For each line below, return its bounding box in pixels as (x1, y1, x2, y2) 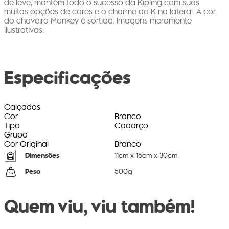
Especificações (4, 63, 131, 91)
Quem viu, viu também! (4, 193, 195, 220)
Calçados (4, 101, 40, 114)
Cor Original (4, 138, 49, 151)
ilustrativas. (4, 24, 44, 37)
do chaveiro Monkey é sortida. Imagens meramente (4, 14, 192, 28)
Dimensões (25, 150, 59, 161)
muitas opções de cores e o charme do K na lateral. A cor (4, 5, 216, 18)
